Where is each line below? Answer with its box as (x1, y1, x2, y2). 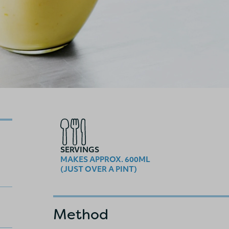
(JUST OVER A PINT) (60, 166, 137, 174)
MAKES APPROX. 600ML (60, 156, 150, 165)
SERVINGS (60, 147, 99, 155)
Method (53, 205, 108, 224)
